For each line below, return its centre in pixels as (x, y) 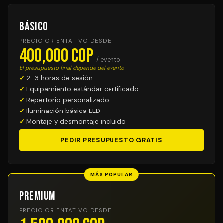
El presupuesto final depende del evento (72, 68)
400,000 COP (58, 56)
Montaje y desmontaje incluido (76, 122)
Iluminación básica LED (63, 111)
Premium (37, 196)
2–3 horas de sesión (59, 78)
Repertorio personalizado (68, 100)
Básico (34, 27)
